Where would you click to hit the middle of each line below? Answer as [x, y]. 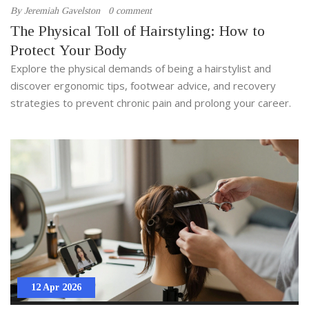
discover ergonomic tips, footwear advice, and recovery [143, 85]
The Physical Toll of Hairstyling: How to [138, 30]
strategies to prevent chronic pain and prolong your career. [151, 102]
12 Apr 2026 [56, 287]
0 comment [130, 10]
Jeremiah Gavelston [62, 10]
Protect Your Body [69, 50]
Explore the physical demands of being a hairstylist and [141, 68]
